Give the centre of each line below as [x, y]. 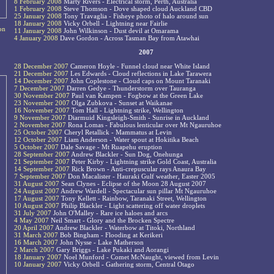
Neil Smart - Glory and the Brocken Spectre [112, 220]
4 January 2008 [36, 38]
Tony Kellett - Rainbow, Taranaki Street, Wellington [133, 198]
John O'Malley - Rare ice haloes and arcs [109, 213]
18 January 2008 [38, 24]
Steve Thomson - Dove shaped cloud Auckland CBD [137, 9]
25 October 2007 [38, 132]
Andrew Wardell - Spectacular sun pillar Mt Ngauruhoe [138, 191]
